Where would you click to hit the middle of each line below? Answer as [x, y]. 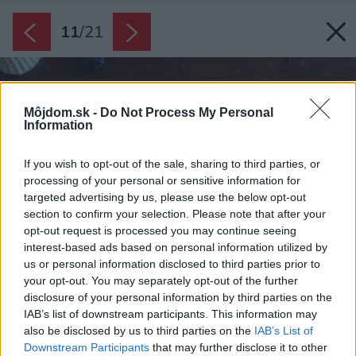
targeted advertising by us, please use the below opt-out [165, 197]
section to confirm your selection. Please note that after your [175, 214]
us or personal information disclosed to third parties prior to [172, 264]
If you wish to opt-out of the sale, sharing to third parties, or [172, 164]
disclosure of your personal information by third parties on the [178, 298]
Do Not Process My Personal [187, 113]
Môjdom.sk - [62, 113]
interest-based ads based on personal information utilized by [176, 248]
